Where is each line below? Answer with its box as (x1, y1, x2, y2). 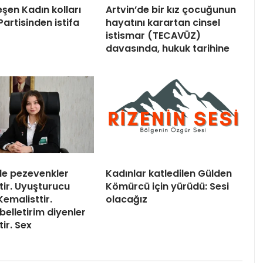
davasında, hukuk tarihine (106, 41, 230, 55)
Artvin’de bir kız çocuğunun (106, 2, 236, 16)
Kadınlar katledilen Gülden (106, 166, 232, 180)
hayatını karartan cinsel (106, 15, 220, 29)
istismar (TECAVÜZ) (106, 28, 201, 42)
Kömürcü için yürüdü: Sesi (106, 179, 229, 193)
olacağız (106, 192, 147, 206)
